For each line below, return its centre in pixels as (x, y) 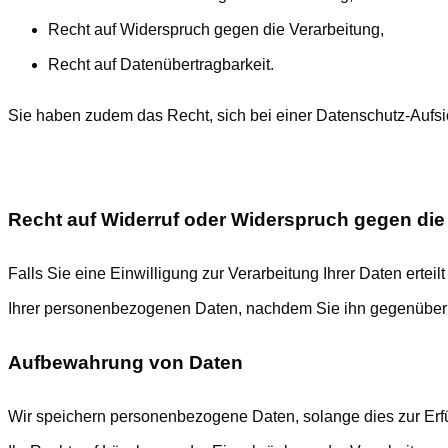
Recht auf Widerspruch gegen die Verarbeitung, (216, 29)
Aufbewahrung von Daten (125, 362)
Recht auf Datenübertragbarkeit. (161, 64)
